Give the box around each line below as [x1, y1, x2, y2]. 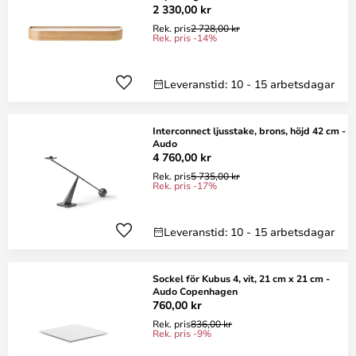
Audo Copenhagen [153, 284, 238, 297]
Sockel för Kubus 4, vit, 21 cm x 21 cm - [153, 272, 330, 284]
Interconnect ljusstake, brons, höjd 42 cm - [153, 124, 346, 137]
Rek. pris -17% [153, 179, 217, 192]
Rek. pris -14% [153, 31, 217, 44]
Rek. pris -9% [153, 327, 211, 339]
